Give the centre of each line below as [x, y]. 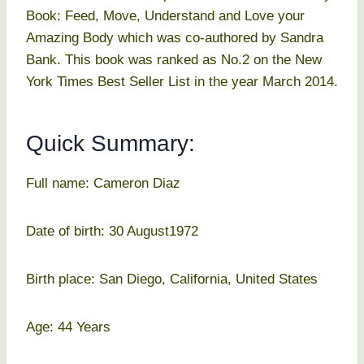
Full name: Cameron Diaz [103, 184]
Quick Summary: [110, 144]
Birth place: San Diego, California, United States [172, 279]
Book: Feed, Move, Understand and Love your [165, 16]
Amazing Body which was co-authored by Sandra [175, 38]
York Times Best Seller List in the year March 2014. [182, 82]
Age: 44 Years [68, 327]
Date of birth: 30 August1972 [112, 232]
